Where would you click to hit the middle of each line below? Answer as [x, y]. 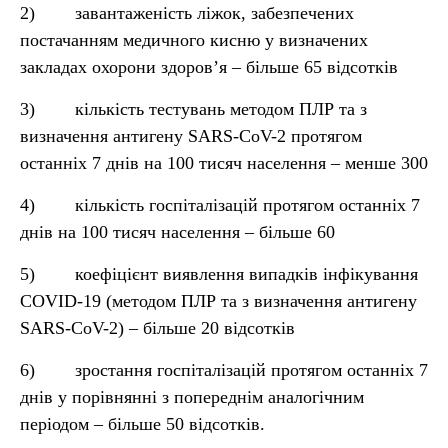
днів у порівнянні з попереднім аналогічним [192, 397]
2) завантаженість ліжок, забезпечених [187, 13]
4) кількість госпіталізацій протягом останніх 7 [220, 205]
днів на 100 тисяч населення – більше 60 [177, 232]
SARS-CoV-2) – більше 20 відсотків [157, 328]
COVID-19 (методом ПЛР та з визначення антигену [218, 301]
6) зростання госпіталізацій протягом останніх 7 [224, 370]
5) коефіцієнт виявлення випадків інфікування [219, 274]
